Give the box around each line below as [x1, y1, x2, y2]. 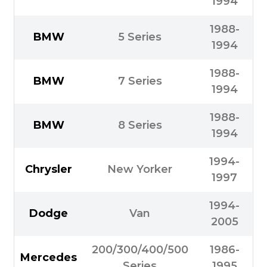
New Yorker [107, 163, 173, 176]
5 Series [118, 30, 162, 44]
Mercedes [20, 251, 77, 265]
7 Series [117, 74, 162, 88]
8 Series [117, 119, 162, 132]
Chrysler [25, 163, 73, 176]
